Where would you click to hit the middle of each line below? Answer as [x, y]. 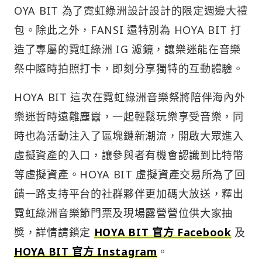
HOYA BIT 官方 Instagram [86, 252]
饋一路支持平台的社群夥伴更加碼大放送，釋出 [129, 194]
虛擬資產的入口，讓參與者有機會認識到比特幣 [129, 155]
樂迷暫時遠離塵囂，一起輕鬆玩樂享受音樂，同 [129, 117]
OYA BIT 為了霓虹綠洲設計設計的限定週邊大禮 [131, 11]
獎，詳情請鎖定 [54, 232]
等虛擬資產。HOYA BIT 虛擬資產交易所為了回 [130, 175]
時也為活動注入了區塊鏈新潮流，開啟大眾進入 [129, 136]
